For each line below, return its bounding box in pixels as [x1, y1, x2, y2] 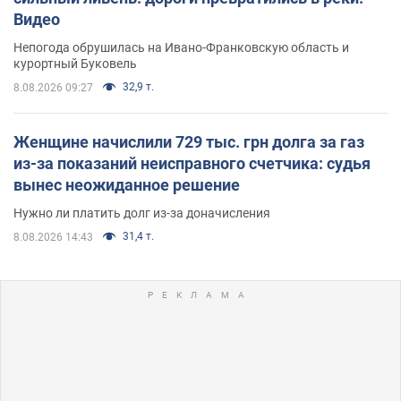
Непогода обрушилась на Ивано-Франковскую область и [13, 40, 349, 55]
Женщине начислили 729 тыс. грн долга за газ [13, 132, 364, 152]
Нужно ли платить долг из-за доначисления [13, 206, 270, 221]
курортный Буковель [13, 56, 137, 72]
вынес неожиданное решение [13, 175, 240, 195]
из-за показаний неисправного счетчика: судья [13, 154, 371, 174]
